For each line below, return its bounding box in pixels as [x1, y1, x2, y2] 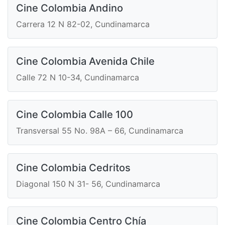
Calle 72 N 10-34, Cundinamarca [16, 72, 139, 83]
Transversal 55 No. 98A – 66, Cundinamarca [16, 126, 183, 136]
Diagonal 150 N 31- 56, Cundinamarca [16, 179, 160, 189]
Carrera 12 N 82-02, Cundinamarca [16, 19, 150, 30]
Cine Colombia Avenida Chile [16, 55, 155, 68]
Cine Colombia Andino [16, 2, 123, 15]
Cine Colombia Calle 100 [16, 108, 133, 121]
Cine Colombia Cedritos [16, 162, 131, 174]
